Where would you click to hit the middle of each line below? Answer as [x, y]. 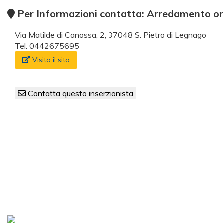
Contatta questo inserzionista [80, 93]
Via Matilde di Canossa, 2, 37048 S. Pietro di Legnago [111, 35]
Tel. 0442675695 [47, 46]
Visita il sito [50, 60]
